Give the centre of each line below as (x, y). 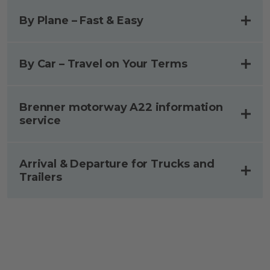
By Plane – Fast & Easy (81, 20)
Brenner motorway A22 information (121, 107)
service (40, 121)
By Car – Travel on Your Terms (103, 64)
